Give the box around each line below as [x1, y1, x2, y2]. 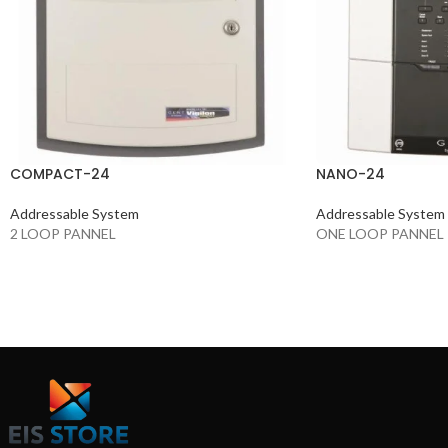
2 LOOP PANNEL [10, 224, 116, 242]
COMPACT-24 [10, 163, 110, 184]
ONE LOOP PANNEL [315, 224, 444, 242]
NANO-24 [315, 163, 385, 184]
